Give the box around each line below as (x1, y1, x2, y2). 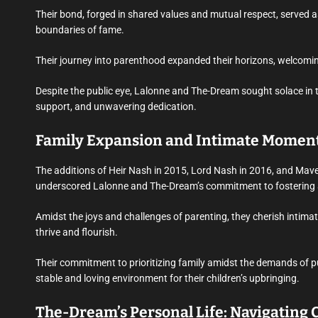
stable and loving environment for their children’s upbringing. (35, 273, 300, 285)
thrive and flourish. (35, 226, 118, 238)
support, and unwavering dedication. (35, 101, 197, 113)
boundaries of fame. (35, 24, 124, 36)
